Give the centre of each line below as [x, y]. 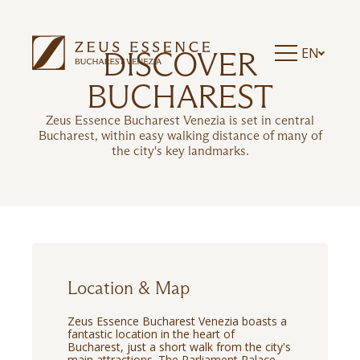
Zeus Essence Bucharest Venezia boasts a [177, 321]
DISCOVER [180, 64]
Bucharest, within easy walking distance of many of [180, 135]
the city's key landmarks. [180, 151]
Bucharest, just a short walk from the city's [179, 347]
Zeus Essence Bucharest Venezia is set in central [180, 120]
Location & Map [129, 288]
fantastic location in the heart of [151, 334]
